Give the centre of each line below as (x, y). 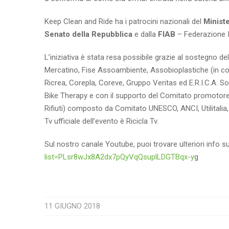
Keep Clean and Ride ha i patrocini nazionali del (124, 21)
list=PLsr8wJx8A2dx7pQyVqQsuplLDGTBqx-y (119, 157)
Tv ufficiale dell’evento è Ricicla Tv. (101, 121)
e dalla (145, 34)
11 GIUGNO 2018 (72, 206)
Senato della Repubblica (88, 34)
